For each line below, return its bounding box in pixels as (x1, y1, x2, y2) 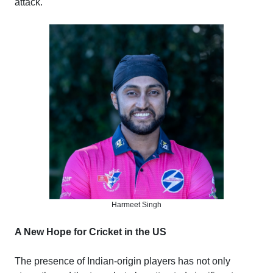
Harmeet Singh (112, 200, 161, 209)
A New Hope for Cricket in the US (15, 226, 166, 237)
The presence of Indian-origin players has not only (15, 255, 230, 266)
